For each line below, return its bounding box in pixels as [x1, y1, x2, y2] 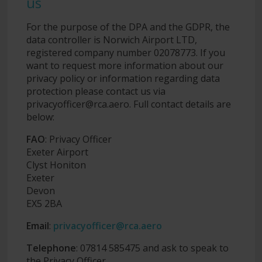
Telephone [26, 241, 76, 254]
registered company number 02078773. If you [26, 46, 225, 59]
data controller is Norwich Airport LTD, [26, 33, 197, 46]
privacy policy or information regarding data [26, 71, 220, 85]
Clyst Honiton [26, 158, 86, 171]
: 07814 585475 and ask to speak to [75, 241, 229, 254]
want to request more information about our [26, 58, 223, 72]
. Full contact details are [129, 97, 231, 111]
